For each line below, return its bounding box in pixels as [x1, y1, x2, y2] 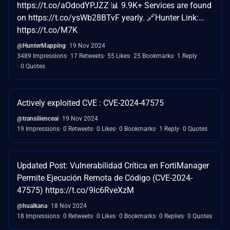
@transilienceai [17, 114, 59, 122]
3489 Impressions [17, 52, 67, 60]
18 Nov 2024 [51, 202, 87, 209]
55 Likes [107, 52, 130, 60]
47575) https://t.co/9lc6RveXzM [17, 185, 134, 195]
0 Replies [159, 212, 184, 220]
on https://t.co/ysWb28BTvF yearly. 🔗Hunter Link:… [17, 12, 204, 23]
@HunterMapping [17, 42, 66, 49]
